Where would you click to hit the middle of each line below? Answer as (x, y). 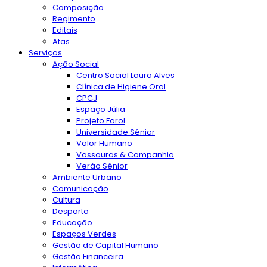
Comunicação (80, 189)
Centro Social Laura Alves (125, 76)
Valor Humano (104, 144)
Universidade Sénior (116, 132)
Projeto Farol (101, 121)
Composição (78, 8)
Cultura (66, 200)
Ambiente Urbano (87, 178)
